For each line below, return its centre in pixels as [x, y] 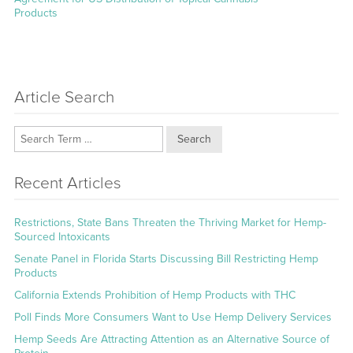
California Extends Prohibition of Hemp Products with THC [154, 295]
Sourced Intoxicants [62, 236]
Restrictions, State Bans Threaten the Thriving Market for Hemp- [170, 222]
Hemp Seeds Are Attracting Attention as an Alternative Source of [171, 339]
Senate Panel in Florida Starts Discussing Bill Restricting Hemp [166, 258]
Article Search [64, 97]
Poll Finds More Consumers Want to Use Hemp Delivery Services [173, 317]
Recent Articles [67, 183]
